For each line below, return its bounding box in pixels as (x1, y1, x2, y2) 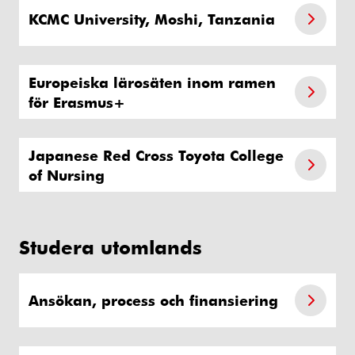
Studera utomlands (19, 234, 202, 259)
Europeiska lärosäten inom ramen (29, 72, 276, 91)
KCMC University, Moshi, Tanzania (29, 10, 275, 29)
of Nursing (29, 165, 105, 184)
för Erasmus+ (29, 92, 125, 111)
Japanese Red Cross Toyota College (29, 145, 284, 164)
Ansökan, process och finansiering (29, 291, 278, 310)
